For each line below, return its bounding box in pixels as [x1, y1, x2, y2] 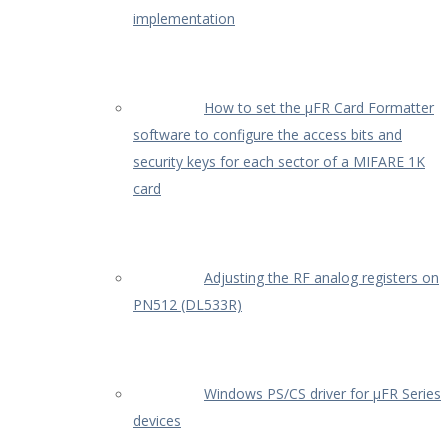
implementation [133, 8, 235, 28]
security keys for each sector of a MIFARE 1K [133, 151, 425, 171]
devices [133, 410, 181, 430]
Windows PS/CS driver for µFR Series [204, 383, 441, 403]
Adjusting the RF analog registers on [204, 267, 439, 287]
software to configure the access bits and [133, 124, 402, 144]
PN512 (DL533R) [133, 294, 242, 314]
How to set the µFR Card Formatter [204, 97, 434, 117]
